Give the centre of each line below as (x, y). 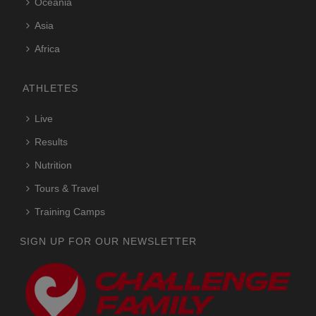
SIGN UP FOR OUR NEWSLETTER (109, 241)
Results (51, 141)
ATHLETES (51, 88)
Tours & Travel (67, 188)
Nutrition (54, 165)
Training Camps (70, 211)
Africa (48, 48)
